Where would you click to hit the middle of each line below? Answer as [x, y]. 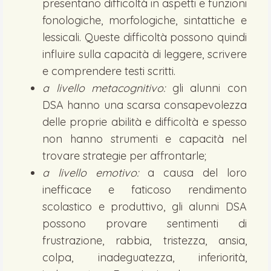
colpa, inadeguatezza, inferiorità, [145, 257]
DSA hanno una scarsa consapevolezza [145, 105]
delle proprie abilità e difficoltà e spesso [145, 122]
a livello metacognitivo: [104, 88]
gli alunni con [206, 88]
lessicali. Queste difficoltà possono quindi [145, 37]
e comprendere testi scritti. [109, 71]
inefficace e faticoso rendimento [145, 190]
